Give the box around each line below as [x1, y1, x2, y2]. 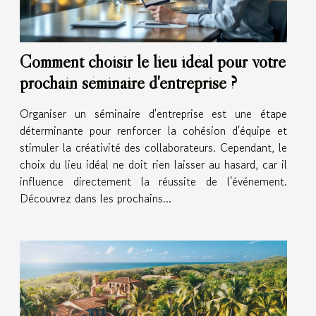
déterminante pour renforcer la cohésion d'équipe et [20, 121, 287, 139]
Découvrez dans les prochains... [20, 189, 171, 207]
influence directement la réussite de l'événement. [20, 172, 287, 190]
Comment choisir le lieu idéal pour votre [20, 50, 286, 73]
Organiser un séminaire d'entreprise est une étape [20, 104, 287, 122]
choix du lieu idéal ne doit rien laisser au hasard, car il [20, 155, 287, 173]
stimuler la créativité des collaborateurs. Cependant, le [20, 138, 287, 156]
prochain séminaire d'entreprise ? [20, 71, 237, 94]
